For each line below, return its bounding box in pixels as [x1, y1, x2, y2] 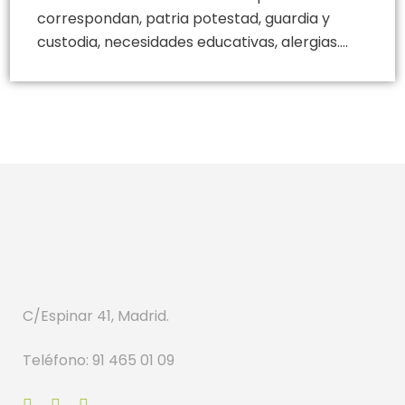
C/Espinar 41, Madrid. [23, 305, 169, 326]
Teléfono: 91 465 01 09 [23, 349, 174, 371]
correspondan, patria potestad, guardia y [37, 7, 330, 29]
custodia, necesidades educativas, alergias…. [37, 31, 348, 52]
